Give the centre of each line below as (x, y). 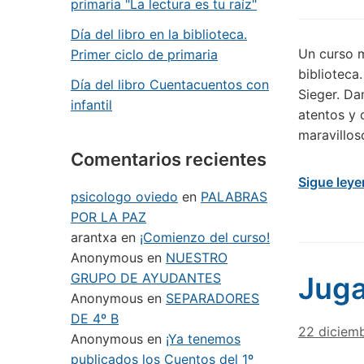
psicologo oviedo (124, 197)
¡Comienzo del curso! (205, 237)
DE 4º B (95, 318)
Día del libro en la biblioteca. (159, 34)
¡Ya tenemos (203, 339)
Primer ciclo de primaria (144, 54)
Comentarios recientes (169, 159)
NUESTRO (197, 258)
